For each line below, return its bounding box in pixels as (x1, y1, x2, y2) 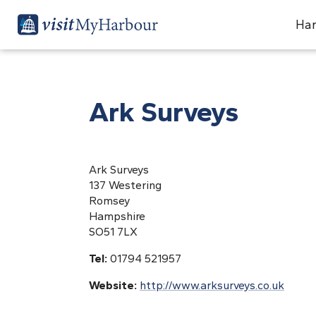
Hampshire (89, 209, 145, 223)
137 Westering (89, 178, 162, 192)
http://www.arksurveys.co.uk (140, 279, 284, 292)
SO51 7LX (89, 225, 138, 238)
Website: (89, 279, 140, 292)
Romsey (89, 194, 130, 207)
